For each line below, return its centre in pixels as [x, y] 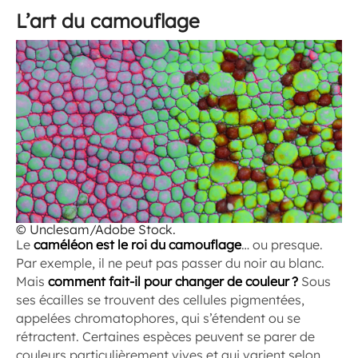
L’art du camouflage [107, 20]
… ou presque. [282, 245]
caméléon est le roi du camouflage [137, 245]
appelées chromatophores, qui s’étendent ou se [158, 318]
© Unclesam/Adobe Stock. [96, 229]
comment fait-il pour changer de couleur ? [173, 281]
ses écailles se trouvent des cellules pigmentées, [160, 300]
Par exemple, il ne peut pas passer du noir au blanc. [170, 263]
